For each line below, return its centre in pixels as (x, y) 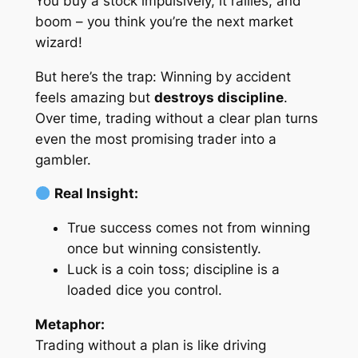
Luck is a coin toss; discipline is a (173, 270)
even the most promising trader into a (155, 139)
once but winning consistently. (164, 249)
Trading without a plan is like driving (150, 345)
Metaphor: (70, 324)
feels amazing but (94, 97)
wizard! (58, 42)
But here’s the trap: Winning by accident (163, 76)
